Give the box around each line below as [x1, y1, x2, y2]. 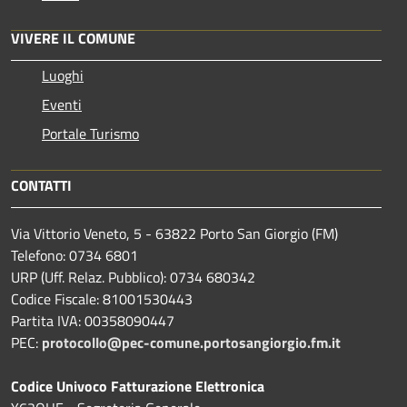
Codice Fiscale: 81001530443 [11, 287, 193, 310]
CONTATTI [11, 174, 72, 196]
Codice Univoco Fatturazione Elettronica [11, 374, 264, 397]
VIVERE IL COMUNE [11, 26, 135, 49]
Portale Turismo [42, 122, 139, 144]
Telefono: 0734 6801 [11, 243, 138, 266]
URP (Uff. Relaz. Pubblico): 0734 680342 [11, 265, 255, 288]
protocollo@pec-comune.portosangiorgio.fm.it [42, 331, 341, 353]
